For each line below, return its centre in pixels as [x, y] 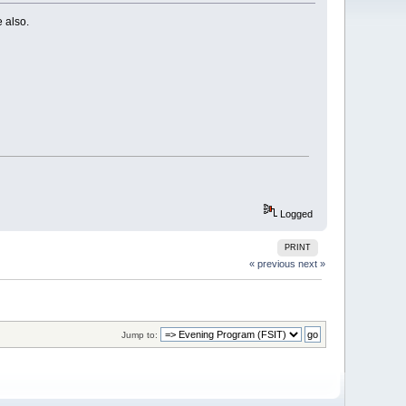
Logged [295, 214]
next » [311, 263]
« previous [272, 263]
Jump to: [139, 335]
